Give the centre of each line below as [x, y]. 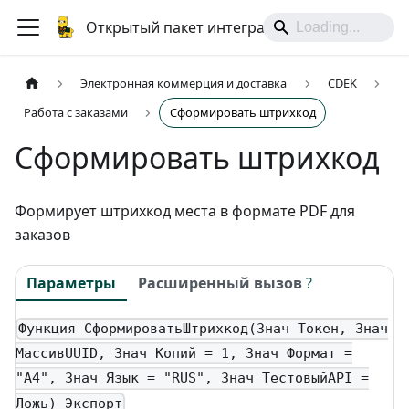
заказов [42, 235]
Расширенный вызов [220, 283]
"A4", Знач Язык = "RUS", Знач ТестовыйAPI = [192, 378]
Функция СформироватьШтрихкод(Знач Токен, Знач [204, 329]
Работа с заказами [76, 113]
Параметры [71, 283]
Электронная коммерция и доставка [184, 84]
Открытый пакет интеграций [189, 27]
